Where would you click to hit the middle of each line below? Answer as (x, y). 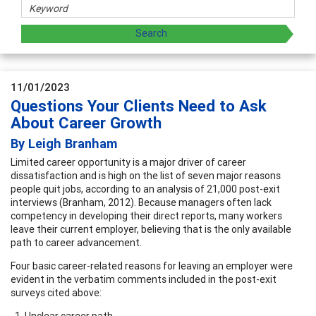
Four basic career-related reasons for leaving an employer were (152, 266)
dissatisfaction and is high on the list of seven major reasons (146, 175)
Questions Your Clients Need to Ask (139, 106)
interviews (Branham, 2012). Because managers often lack (141, 202)
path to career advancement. (76, 242)
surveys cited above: (56, 292)
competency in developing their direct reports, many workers (146, 215)
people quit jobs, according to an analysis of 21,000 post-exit (145, 189)
